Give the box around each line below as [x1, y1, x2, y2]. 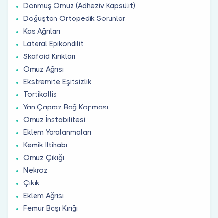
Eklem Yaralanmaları [23, 127, 91, 137]
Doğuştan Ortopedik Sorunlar [23, 14, 125, 23]
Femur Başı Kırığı [23, 203, 78, 213]
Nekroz [23, 165, 48, 175]
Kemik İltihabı [23, 140, 67, 149]
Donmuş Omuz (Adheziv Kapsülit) [23, 1, 135, 10]
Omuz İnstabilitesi [23, 115, 85, 124]
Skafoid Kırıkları [23, 52, 75, 61]
